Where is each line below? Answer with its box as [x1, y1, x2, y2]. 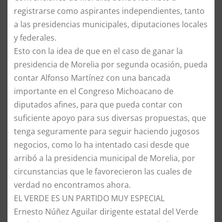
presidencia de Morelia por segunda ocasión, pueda [14, 58, 208, 70]
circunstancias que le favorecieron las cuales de [14, 166, 192, 177]
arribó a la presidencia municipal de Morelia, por [14, 152, 195, 164]
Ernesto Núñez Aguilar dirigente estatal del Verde [14, 206, 198, 217]
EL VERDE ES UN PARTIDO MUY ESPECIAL [14, 192, 165, 204]
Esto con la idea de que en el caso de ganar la [14, 45, 183, 56]
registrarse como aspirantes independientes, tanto [14, 5, 205, 16]
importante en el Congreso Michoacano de [14, 85, 173, 97]
